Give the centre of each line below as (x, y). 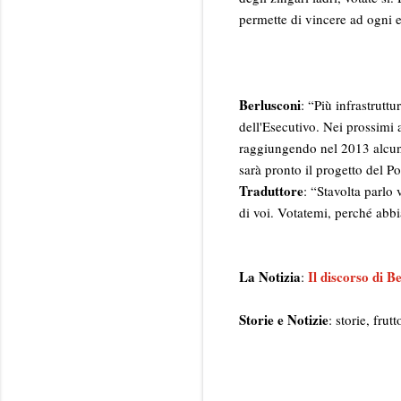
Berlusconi (270, 104)
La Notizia (270, 276)
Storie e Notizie (284, 319)
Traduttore (271, 190)
